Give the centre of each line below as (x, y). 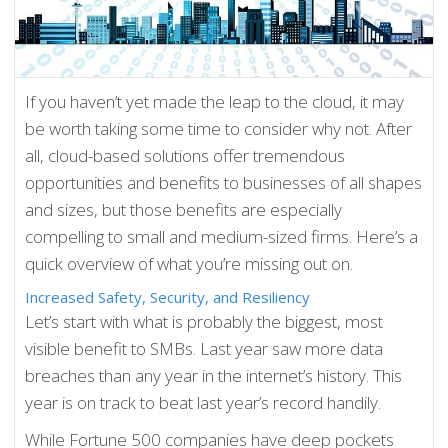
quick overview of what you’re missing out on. (189, 263)
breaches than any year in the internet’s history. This (214, 375)
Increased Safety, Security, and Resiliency (168, 296)
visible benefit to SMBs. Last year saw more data (204, 348)
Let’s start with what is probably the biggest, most (204, 321)
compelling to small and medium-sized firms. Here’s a (222, 236)
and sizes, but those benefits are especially (184, 209)
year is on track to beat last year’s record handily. (203, 402)
